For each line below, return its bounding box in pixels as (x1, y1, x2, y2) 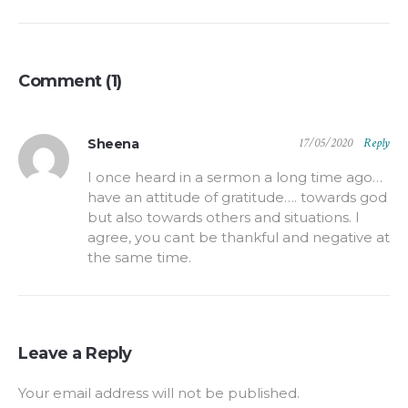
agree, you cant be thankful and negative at (87, 229, 390, 247)
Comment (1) (18, 71, 122, 92)
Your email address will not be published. (18, 384, 300, 403)
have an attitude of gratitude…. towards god (87, 189, 387, 207)
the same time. (87, 249, 191, 267)
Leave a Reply (18, 343, 132, 364)
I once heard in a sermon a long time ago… (87, 168, 382, 187)
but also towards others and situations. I (87, 209, 360, 227)
